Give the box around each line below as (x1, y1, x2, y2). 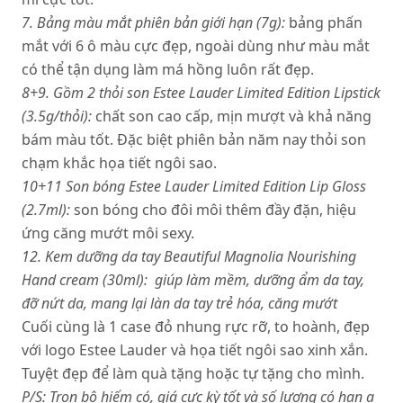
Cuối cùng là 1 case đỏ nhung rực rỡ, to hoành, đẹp (22, 317, 370, 336)
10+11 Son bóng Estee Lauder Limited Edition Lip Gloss (22, 176, 366, 196)
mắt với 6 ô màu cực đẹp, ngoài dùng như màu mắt (22, 36, 370, 56)
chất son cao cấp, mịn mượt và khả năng (95, 106, 372, 126)
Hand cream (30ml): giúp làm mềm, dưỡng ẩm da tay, (22, 270, 364, 290)
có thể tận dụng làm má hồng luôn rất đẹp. (22, 59, 314, 79)
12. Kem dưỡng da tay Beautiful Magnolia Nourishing (22, 246, 356, 266)
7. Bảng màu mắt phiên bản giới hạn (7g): (22, 13, 285, 32)
